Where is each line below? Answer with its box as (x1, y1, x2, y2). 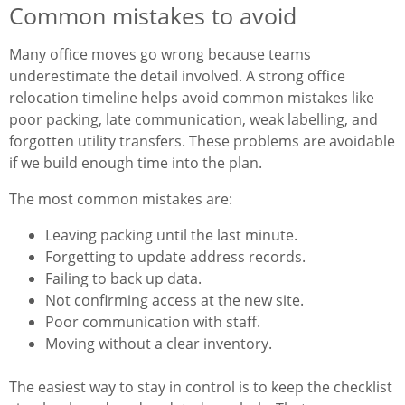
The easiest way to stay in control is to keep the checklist (9, 377, 392, 398)
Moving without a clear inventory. (45, 334, 272, 354)
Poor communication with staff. (45, 312, 260, 333)
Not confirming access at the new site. (45, 290, 304, 311)
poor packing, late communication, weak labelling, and (9, 109, 378, 130)
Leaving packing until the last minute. (45, 225, 297, 246)
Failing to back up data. (45, 268, 202, 289)
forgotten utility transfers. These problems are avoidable (9, 131, 395, 152)
